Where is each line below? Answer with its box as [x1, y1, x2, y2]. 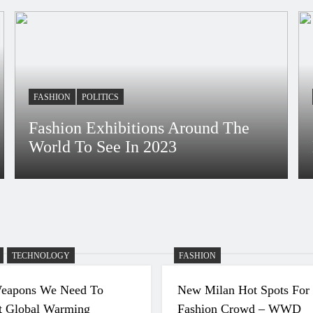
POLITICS [82, 92, 119, 103]
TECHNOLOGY [12, 251, 70, 261]
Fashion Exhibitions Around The [29, 119, 250, 138]
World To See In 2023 [29, 138, 177, 156]
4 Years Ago [80, 174, 126, 184]
